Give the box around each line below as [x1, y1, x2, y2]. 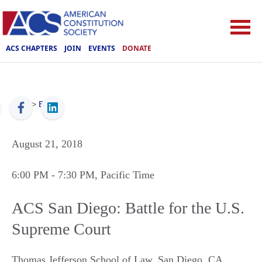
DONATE [122, 43, 151, 53]
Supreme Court [12, 220, 111, 238]
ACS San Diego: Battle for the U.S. [12, 199, 244, 217]
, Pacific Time [95, 169, 154, 181]
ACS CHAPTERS [6, 43, 57, 53]
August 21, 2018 [12, 138, 82, 150]
